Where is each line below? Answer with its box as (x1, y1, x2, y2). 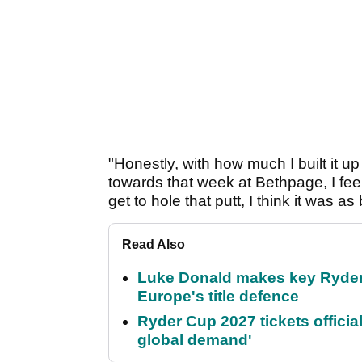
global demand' (137, 331, 252, 349)
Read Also (122, 238, 185, 252)
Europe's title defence (137, 288, 299, 305)
